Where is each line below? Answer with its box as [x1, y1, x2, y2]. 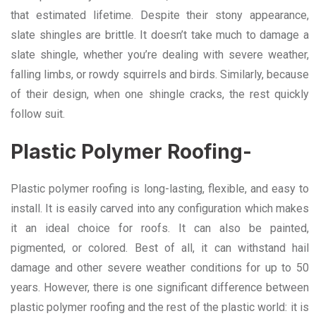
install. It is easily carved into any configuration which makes [11, 202, 309, 215]
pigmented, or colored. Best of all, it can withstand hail [11, 241, 309, 255]
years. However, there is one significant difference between [11, 281, 309, 294]
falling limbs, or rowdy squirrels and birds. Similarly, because [11, 68, 309, 81]
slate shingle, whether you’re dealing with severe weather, [11, 48, 309, 61]
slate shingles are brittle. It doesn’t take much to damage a [11, 28, 309, 42]
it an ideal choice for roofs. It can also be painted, [11, 221, 309, 235]
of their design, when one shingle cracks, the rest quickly [11, 87, 309, 101]
